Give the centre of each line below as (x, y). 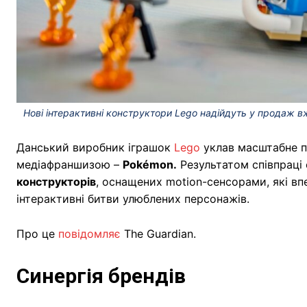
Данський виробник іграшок (95, 147)
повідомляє (89, 233)
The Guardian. (158, 233)
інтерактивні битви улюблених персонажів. (133, 198)
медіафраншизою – (70, 164)
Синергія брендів (101, 275)
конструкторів (56, 181)
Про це (37, 233)
